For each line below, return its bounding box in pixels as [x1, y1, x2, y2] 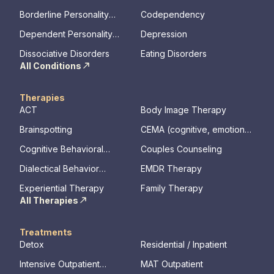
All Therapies [20, 194, 78, 206]
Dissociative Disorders [20, 48, 109, 59]
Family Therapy [141, 182, 203, 193]
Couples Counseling [141, 143, 222, 154]
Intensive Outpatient [20, 258, 100, 269]
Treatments [20, 226, 72, 237]
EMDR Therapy [141, 163, 202, 174]
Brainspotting [20, 124, 72, 135]
